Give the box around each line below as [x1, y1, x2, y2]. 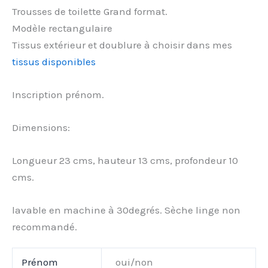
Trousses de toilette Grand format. [12, 5, 167, 17]
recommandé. [12, 221, 77, 233]
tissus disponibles [12, 55, 96, 68]
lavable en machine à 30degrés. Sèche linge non [12, 204, 240, 217]
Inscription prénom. [12, 88, 104, 100]
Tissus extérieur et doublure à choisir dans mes [12, 38, 232, 51]
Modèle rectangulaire [12, 22, 112, 34]
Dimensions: [12, 121, 70, 133]
